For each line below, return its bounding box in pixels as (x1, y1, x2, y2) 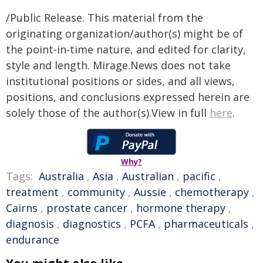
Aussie (134, 185, 166, 199)
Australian (122, 169, 174, 183)
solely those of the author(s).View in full (6, 106, 210, 120)
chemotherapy (175, 185, 249, 199)
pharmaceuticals (164, 217, 248, 231)
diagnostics (63, 217, 121, 231)
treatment (6, 185, 59, 199)
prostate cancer (46, 201, 127, 215)
